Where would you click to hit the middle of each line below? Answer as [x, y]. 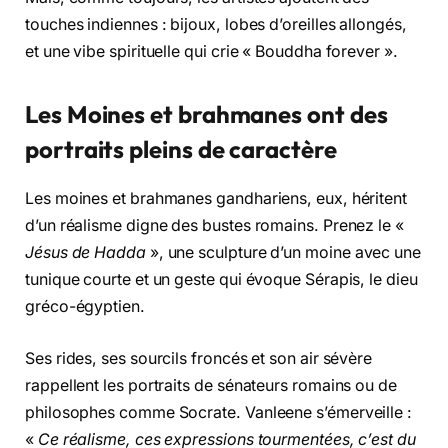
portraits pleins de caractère [181, 149]
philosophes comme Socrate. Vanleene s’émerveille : [219, 412]
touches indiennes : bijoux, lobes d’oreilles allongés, [216, 24]
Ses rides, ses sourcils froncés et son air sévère [199, 358]
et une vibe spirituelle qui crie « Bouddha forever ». [211, 51]
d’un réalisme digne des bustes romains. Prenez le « [214, 225]
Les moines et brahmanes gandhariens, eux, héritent [216, 198]
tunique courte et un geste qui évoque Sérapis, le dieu [221, 279]
